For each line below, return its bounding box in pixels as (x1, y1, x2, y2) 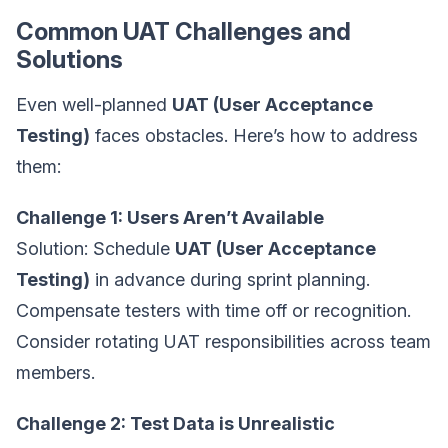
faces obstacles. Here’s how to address (90, 125, 418, 147)
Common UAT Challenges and (16, 17, 351, 47)
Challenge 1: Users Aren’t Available (16, 207, 324, 229)
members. (16, 362, 95, 384)
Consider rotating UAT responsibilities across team (16, 331, 431, 353)
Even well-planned (16, 94, 172, 116)
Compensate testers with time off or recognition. (16, 300, 411, 322)
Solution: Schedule (16, 238, 175, 260)
